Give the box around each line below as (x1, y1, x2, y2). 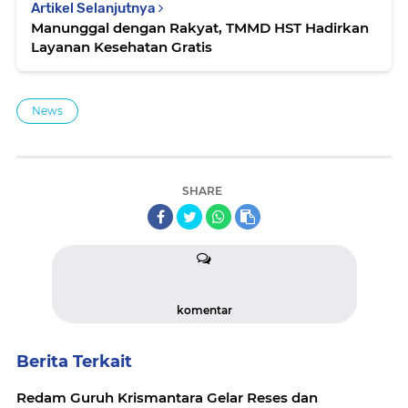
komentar (176, 303, 232, 318)
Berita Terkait (16, 352, 132, 372)
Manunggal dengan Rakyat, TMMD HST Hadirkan (31, 19, 369, 37)
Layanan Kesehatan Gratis (31, 38, 212, 56)
